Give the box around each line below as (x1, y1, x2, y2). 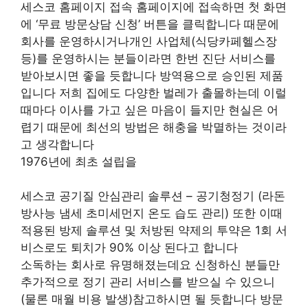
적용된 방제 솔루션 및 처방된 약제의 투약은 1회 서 (21, 223, 287, 237)
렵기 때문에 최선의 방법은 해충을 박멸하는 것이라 (21, 120, 287, 134)
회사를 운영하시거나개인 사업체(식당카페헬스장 (21, 34, 277, 48)
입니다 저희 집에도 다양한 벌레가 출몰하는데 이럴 (21, 85, 287, 100)
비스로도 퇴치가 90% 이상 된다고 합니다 (21, 241, 238, 254)
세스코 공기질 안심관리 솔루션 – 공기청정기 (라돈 (21, 189, 285, 203)
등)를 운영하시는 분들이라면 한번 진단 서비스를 (21, 51, 276, 65)
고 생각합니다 (21, 137, 94, 151)
